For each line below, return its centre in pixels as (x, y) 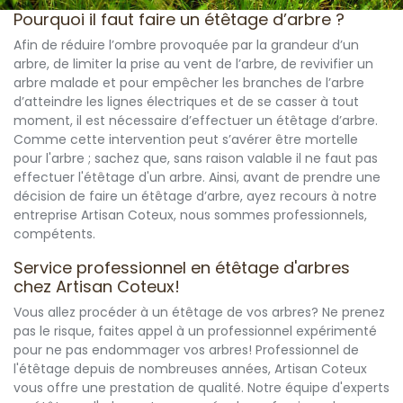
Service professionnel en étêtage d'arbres (182, 268)
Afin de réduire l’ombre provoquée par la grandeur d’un (186, 45)
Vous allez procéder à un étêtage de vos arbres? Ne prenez (199, 313)
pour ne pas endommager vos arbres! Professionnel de (186, 350)
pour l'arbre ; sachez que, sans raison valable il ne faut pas (196, 159)
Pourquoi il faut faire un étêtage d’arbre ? (179, 20)
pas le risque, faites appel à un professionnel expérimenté (195, 331)
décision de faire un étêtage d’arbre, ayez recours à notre (195, 197)
